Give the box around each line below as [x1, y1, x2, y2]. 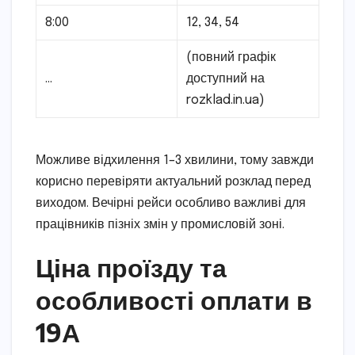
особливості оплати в [36, 284, 312, 316]
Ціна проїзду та [36, 251, 227, 284]
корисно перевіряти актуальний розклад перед [36, 175, 311, 189]
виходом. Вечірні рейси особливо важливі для [36, 197, 306, 211]
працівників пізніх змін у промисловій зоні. [36, 218, 284, 232]
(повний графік [186, 51, 277, 65]
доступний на [186, 72, 265, 86]
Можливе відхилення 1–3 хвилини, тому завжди [36, 154, 314, 168]
